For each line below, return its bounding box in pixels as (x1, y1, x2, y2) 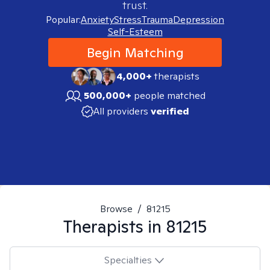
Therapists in (63, 215, 166, 237)
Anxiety (81, 13, 114, 26)
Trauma (142, 13, 173, 26)
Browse (99, 202, 133, 215)
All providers (93, 105, 148, 118)
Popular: (46, 13, 81, 26)
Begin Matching (86, 44, 184, 61)
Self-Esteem (107, 25, 163, 38)
